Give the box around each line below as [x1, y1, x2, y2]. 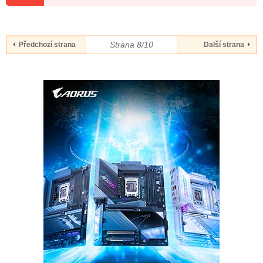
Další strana [204, 40, 248, 49]
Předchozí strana [15, 40, 76, 49]
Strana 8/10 [110, 39, 153, 49]
